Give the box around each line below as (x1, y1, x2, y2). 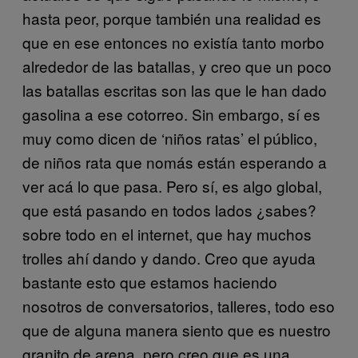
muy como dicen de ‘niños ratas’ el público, (22, 127, 317, 149)
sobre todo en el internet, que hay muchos (22, 223, 312, 245)
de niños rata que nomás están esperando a (22, 151, 327, 173)
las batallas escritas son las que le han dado (22, 79, 327, 101)
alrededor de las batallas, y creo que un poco (22, 55, 332, 77)
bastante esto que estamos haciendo (22, 271, 277, 292)
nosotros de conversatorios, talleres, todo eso (22, 295, 335, 316)
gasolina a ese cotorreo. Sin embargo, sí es (22, 103, 320, 125)
